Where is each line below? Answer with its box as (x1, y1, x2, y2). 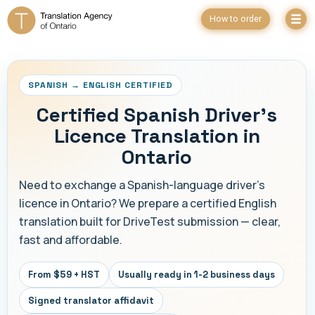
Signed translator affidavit (28, 295, 154, 307)
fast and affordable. (19, 232, 122, 248)
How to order (210, 13, 262, 24)
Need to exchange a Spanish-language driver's (19, 177, 265, 193)
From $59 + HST (28, 269, 100, 281)
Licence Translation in (53, 123, 260, 149)
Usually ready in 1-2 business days (118, 269, 275, 281)
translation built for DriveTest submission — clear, (19, 214, 281, 230)
